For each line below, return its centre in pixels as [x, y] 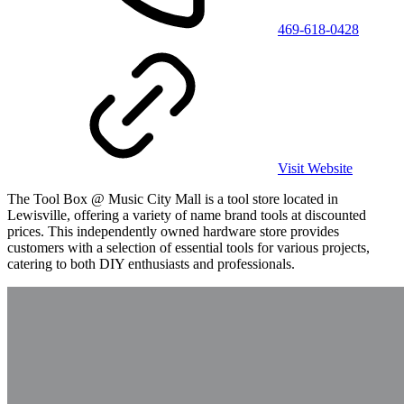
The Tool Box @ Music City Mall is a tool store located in [173, 198]
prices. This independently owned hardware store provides [173, 231]
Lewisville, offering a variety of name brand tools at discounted [187, 215]
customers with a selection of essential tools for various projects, [188, 247]
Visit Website [315, 168]
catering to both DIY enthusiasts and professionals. [151, 263]
